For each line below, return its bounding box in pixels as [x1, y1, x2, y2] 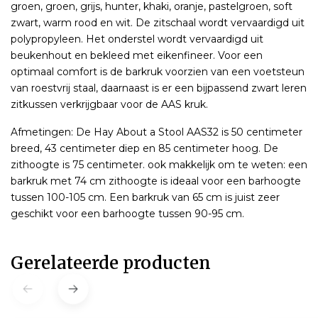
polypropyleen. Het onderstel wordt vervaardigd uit [11, 32, 263, 45]
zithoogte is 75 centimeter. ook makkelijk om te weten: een [11, 158, 307, 171]
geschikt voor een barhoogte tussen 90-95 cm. [11, 207, 244, 220]
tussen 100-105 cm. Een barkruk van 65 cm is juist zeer [11, 190, 280, 204]
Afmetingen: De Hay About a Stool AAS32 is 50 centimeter [11, 125, 302, 138]
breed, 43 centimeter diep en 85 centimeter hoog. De [11, 141, 278, 155]
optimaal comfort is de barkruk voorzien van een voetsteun [11, 65, 305, 78]
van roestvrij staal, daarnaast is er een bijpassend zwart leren [11, 81, 307, 94]
